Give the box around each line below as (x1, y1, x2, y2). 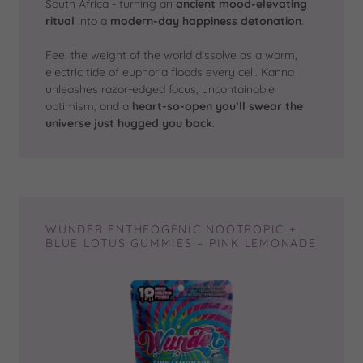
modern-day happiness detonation (110, 14, 301, 28)
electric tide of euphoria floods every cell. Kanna (45, 65, 294, 79)
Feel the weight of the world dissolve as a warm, (45, 48, 297, 62)
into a (75, 14, 110, 28)
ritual (45, 14, 75, 28)
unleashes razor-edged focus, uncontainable (45, 82, 275, 96)
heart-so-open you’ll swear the (132, 99, 303, 113)
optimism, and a (45, 99, 132, 113)
